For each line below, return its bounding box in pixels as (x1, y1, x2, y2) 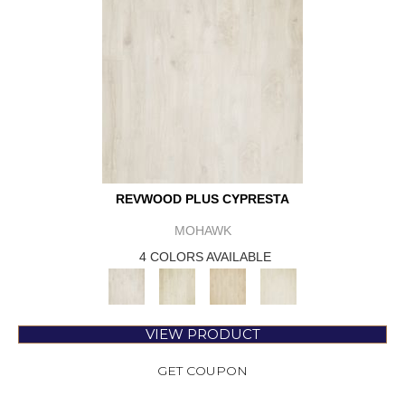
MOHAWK (174, 223, 231, 239)
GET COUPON (157, 363, 248, 380)
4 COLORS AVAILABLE (139, 250, 271, 265)
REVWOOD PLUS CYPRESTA (116, 192, 289, 207)
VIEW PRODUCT (145, 325, 260, 344)
